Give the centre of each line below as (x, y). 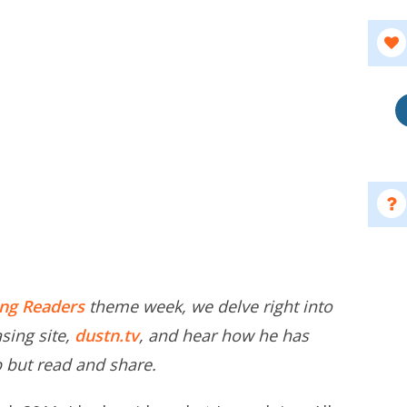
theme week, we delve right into (208, 306)
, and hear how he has (224, 335)
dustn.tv (107, 335)
